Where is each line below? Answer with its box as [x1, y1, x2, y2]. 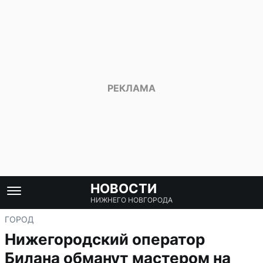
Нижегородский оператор [5, 230, 205, 248]
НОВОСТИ [90, 181, 157, 196]
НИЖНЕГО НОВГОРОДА [90, 195, 173, 204]
